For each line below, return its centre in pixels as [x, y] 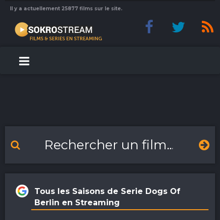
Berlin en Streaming [77, 203]
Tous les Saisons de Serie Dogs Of [107, 191]
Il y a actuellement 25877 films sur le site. [66, 9]
